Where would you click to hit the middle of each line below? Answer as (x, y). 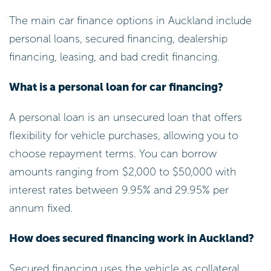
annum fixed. (41, 208)
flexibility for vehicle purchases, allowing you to (124, 135)
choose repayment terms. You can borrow (113, 153)
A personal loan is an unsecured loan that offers (126, 117)
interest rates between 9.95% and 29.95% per (119, 190)
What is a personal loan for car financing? (116, 87)
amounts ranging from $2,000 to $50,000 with (123, 171)
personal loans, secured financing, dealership (118, 39)
